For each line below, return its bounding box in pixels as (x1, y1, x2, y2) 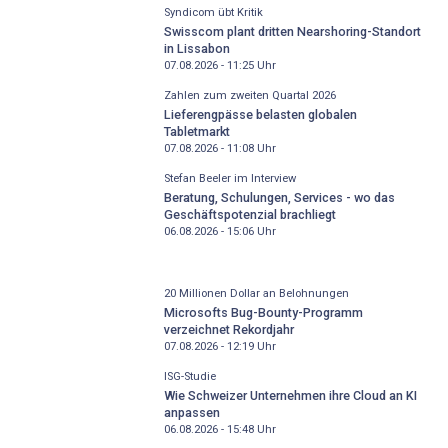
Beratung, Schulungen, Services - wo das (163, 189, 395, 205)
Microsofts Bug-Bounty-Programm (163, 304, 363, 320)
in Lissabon (163, 40, 230, 56)
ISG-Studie (163, 370, 216, 384)
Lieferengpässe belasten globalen (163, 106, 357, 122)
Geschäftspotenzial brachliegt (163, 206, 336, 222)
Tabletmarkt (163, 123, 230, 139)
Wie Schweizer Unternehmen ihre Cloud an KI (163, 387, 417, 403)
